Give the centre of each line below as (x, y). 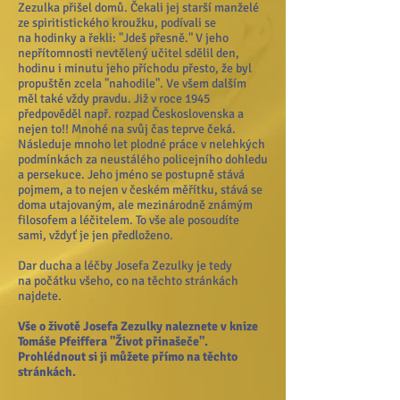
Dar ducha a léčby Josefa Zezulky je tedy (125, 266)
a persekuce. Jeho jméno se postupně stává (131, 175)
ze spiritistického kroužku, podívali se (117, 23)
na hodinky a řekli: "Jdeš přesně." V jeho (123, 38)
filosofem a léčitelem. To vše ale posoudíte (129, 220)
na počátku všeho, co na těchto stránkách (128, 281)
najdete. (40, 296)
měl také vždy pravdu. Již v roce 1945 (114, 99)
